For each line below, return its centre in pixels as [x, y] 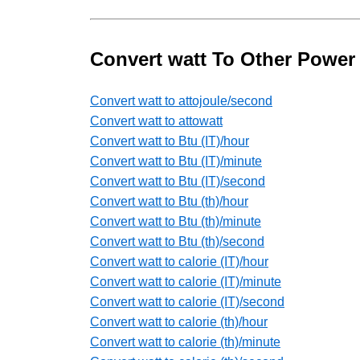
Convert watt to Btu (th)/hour [169, 202]
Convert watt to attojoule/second [181, 101]
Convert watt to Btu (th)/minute [176, 222]
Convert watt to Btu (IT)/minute [176, 162]
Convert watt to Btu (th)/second [177, 242]
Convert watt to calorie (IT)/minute [186, 282]
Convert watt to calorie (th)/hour [179, 322]
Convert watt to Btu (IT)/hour [170, 141]
